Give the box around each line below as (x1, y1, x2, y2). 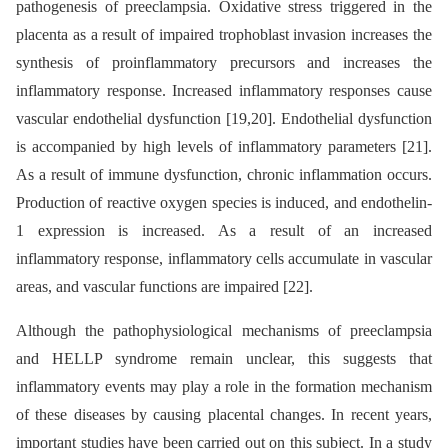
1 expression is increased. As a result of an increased (16, 222, 432, 240)
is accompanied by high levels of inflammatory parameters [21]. (16, 138, 432, 156)
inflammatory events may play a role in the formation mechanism (16, 378, 432, 396)
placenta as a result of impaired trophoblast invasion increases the (16, 26, 432, 44)
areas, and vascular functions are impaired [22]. (16, 278, 313, 296)
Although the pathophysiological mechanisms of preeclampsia (16, 322, 432, 340)
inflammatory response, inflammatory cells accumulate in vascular (16, 250, 432, 268)
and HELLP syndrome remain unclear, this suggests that (16, 350, 432, 368)
